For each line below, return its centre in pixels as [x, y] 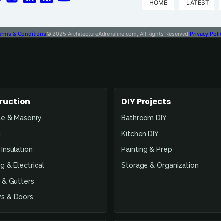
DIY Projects [146, 101]
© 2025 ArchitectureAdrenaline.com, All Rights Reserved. [118, 33]
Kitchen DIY [140, 133]
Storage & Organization [160, 165]
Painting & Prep [147, 149]
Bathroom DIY [144, 118]
